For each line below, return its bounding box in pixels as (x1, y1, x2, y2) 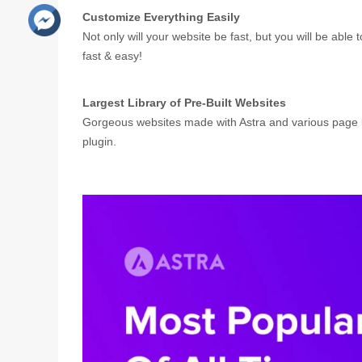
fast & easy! (82, 48, 142, 62)
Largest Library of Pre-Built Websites (82, 96, 286, 110)
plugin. (82, 135, 116, 149)
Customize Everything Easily (82, 10, 240, 23)
